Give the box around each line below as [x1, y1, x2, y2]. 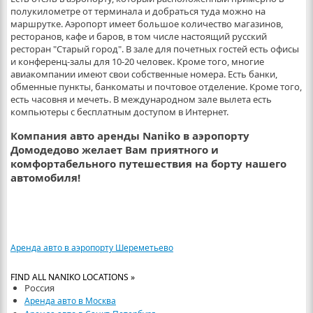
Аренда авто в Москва [24, 295, 116, 307]
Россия [24, 282, 54, 294]
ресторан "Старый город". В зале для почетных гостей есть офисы [10, 43, 299, 55]
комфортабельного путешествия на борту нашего [10, 156, 286, 170]
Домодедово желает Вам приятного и [10, 143, 219, 156]
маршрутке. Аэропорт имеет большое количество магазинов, [10, 17, 283, 30]
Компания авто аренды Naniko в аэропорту [10, 129, 249, 143]
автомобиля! [10, 170, 83, 184]
